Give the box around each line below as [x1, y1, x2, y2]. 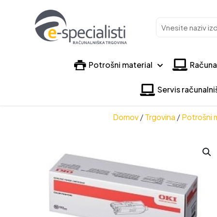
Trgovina [144, 112, 175, 122]
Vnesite [155, 17, 185, 28]
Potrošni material [89, 59, 153, 70]
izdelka [155, 40, 183, 51]
